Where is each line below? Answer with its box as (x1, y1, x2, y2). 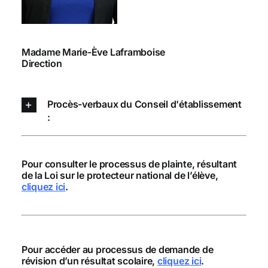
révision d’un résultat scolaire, (21, 254, 157, 267)
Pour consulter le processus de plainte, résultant (21, 158, 237, 170)
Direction (21, 57, 62, 69)
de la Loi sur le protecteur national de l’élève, (21, 169, 218, 182)
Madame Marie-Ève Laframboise (21, 45, 166, 58)
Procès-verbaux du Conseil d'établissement (47, 98, 242, 110)
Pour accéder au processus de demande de (21, 243, 214, 255)
